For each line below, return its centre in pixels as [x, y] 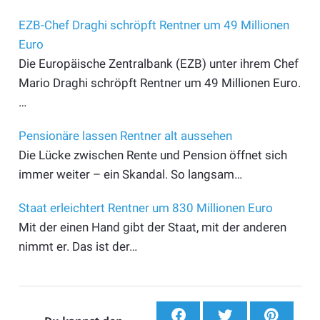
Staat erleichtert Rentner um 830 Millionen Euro [145, 208]
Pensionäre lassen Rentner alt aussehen [125, 136]
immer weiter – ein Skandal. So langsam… [130, 175]
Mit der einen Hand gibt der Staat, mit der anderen [152, 227]
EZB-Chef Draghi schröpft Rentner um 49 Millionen [154, 25]
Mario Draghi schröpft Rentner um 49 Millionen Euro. [159, 83]
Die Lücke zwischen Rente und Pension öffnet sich [152, 155]
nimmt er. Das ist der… [77, 247]
